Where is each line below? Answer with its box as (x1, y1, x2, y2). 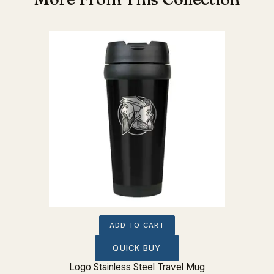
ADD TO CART (109, 220, 165, 229)
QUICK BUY (113, 243, 161, 253)
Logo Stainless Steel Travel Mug (69, 261, 205, 273)
